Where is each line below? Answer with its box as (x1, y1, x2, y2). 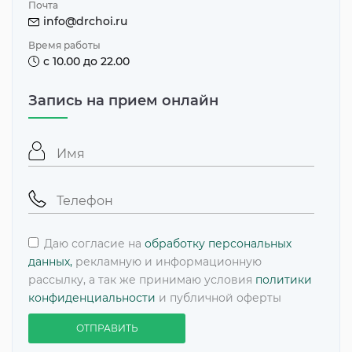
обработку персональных (145, 236, 291, 251)
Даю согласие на (41, 236, 145, 251)
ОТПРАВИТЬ (75, 321, 138, 334)
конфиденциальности (28, 290, 156, 305)
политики (255, 272, 312, 287)
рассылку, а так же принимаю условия (28, 272, 255, 287)
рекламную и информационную (72, 254, 262, 269)
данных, (28, 254, 72, 269)
